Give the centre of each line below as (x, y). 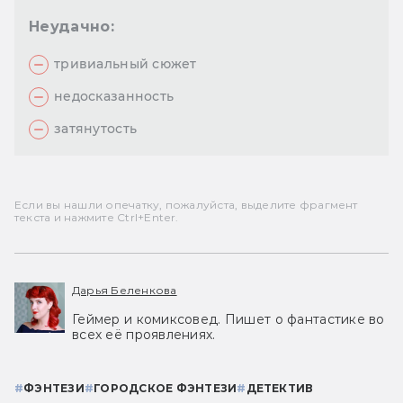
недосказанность (114, 97)
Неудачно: (72, 27)
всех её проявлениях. (144, 335)
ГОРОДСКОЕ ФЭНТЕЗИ (166, 389)
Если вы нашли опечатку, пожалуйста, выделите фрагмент (186, 205)
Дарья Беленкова (125, 291)
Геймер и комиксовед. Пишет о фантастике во (228, 320)
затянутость (96, 129)
